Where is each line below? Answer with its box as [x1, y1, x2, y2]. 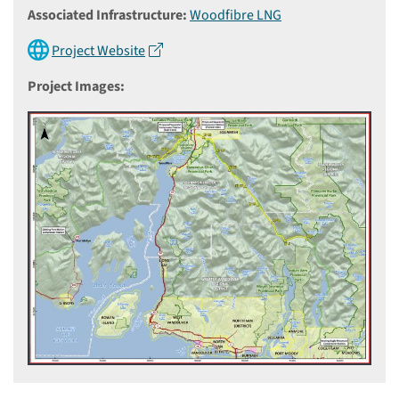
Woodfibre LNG [190, 5, 281, 25]
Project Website [52, 41, 145, 61]
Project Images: [28, 77, 125, 96]
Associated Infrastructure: [28, 5, 187, 25]
